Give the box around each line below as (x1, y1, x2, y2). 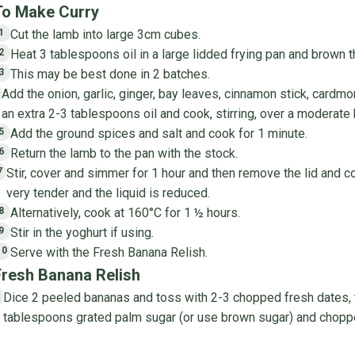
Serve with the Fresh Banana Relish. (10, 244, 208, 260)
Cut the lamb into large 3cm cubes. (10, 26, 200, 42)
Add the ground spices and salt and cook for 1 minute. (10, 125, 307, 141)
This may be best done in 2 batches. (10, 66, 210, 82)
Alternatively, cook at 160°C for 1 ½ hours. (10, 204, 240, 220)
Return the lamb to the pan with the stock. (10, 145, 238, 161)
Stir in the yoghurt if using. (10, 224, 154, 240)
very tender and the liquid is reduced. (6, 185, 210, 200)
